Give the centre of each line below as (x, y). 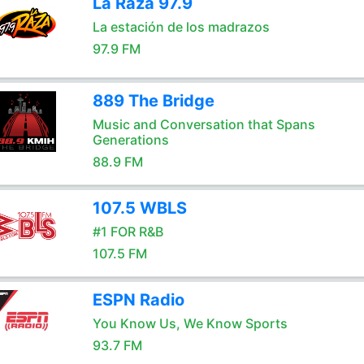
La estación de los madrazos (181, 27)
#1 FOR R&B (128, 232)
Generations (130, 140)
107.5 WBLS (139, 208)
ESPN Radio (138, 300)
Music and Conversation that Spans (204, 124)
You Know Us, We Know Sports (190, 323)
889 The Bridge (153, 101)
